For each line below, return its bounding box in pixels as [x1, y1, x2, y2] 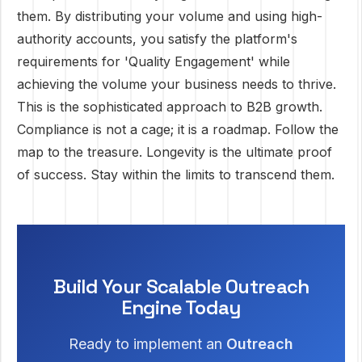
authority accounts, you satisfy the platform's [17, 31, 297, 47]
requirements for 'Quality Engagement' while [17, 53, 290, 69]
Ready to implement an [68, 335, 226, 352]
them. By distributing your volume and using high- [17, 8, 322, 24]
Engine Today [121, 295, 241, 320]
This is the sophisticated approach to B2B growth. [17, 99, 322, 115]
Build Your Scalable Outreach [53, 274, 309, 299]
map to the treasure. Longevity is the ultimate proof [17, 144, 332, 160]
